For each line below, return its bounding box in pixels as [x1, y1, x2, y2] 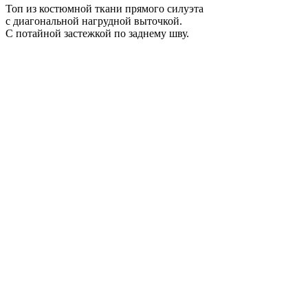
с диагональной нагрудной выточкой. [5, 14, 182, 27]
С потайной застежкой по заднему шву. [5, 27, 189, 39]
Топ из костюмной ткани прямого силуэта [5, 2, 203, 14]
